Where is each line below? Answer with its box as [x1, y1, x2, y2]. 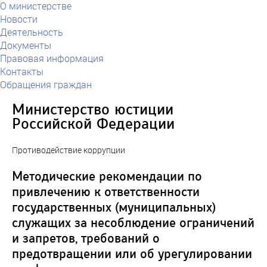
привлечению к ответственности [12, 184, 200, 200]
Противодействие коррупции [12, 144, 125, 156]
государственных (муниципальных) [12, 200, 216, 215]
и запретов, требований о [12, 231, 160, 246]
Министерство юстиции [12, 101, 173, 119]
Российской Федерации [12, 115, 175, 133]
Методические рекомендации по [12, 169, 202, 184]
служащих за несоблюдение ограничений [12, 215, 254, 231]
